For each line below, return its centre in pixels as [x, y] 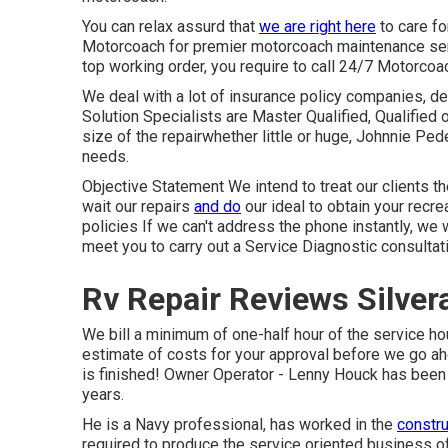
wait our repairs [138, 206]
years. [103, 394]
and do [217, 206]
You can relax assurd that [170, 26]
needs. [105, 156]
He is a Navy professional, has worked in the [239, 424]
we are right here [317, 26]
